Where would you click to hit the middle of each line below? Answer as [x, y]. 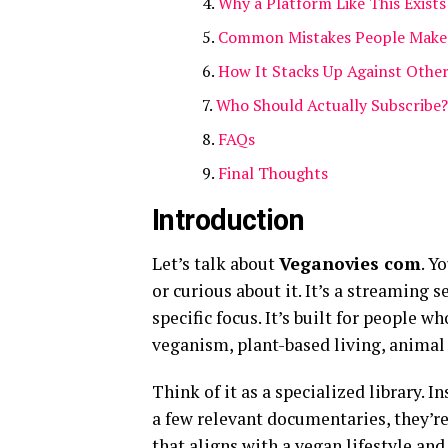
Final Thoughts [273, 172]
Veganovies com [350, 263]
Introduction [228, 219]
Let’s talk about [215, 263]
